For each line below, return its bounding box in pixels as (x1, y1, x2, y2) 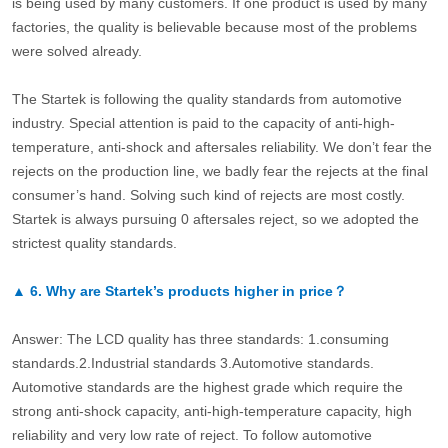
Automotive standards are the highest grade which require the (11, 378, 403, 395)
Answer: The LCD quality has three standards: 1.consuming (11, 330, 389, 347)
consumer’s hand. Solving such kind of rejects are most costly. (11, 186, 405, 203)
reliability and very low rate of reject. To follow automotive (11, 426, 372, 443)
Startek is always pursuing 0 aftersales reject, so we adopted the (11, 210, 419, 227)
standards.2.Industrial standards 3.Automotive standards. (11, 354, 374, 371)
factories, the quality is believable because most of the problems (11, 18, 417, 35)
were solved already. (11, 42, 142, 59)
